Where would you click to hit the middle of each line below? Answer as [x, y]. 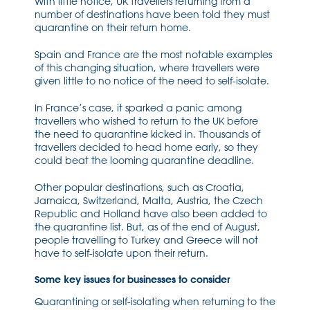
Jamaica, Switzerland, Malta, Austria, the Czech [149, 201]
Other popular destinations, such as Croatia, [139, 188]
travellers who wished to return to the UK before [146, 121]
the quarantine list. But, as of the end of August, [147, 227]
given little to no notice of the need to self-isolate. [152, 81]
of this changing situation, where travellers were [147, 68]
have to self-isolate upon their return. [121, 253]
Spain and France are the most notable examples [153, 55]
